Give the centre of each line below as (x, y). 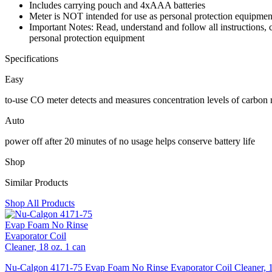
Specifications (32, 58)
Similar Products (36, 182)
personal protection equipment (87, 38)
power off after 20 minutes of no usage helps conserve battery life (130, 141)
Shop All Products (40, 203)
